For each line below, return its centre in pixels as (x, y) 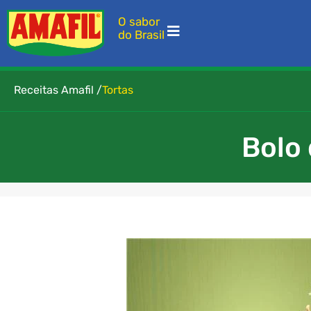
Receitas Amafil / (58, 90)
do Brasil (141, 35)
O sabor (139, 22)
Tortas (118, 90)
